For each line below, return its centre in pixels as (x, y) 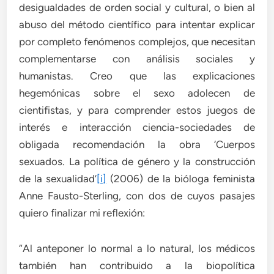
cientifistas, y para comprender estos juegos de (137, 110)
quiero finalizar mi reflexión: (82, 213)
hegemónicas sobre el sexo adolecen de (137, 93)
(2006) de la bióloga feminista (181, 179)
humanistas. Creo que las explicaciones (137, 76)
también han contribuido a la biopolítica (137, 266)
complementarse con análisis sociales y (137, 59)
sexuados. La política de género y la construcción (137, 162)
